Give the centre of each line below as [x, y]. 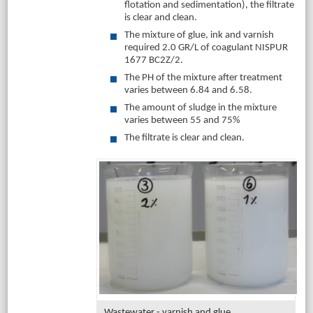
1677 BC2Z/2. [153, 60]
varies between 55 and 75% [182, 121]
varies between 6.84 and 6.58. [188, 90]
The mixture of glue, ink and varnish [199, 35]
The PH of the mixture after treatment [203, 78]
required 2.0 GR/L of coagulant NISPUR [206, 48]
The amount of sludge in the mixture [200, 108]
